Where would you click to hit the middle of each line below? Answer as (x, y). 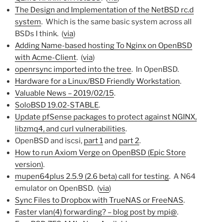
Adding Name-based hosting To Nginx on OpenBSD (104, 45)
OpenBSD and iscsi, (49, 140)
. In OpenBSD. (155, 69)
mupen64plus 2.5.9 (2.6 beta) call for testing (92, 176)
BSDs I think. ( (39, 33)
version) (29, 164)
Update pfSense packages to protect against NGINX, (106, 117)
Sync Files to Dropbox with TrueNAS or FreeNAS (99, 200)
